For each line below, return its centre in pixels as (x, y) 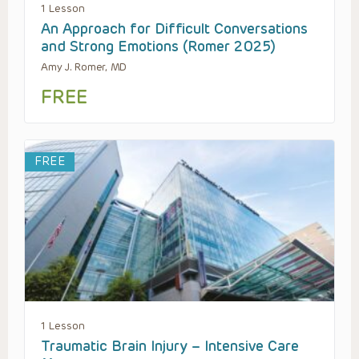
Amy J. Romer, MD (84, 67)
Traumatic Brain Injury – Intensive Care (170, 347)
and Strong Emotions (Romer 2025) (158, 47)
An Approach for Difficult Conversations (174, 29)
